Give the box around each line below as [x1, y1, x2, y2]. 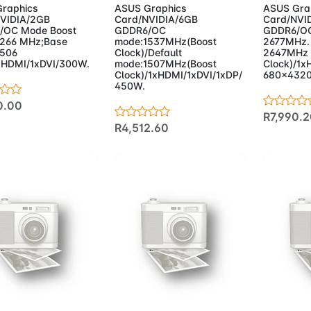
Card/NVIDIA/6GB [114, 12, 198, 25]
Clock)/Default [114, 46, 182, 58]
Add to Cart [135, 295, 203, 310]
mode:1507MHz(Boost [114, 57, 217, 69]
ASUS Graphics [114, 1, 187, 14]
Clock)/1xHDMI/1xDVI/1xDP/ [114, 68, 242, 81]
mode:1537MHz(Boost [114, 35, 217, 47]
